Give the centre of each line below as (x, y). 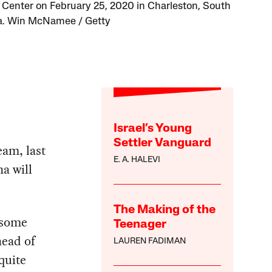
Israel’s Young (153, 128)
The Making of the (165, 210)
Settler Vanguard (163, 143)
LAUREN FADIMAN (150, 241)
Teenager (140, 224)
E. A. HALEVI (137, 160)
